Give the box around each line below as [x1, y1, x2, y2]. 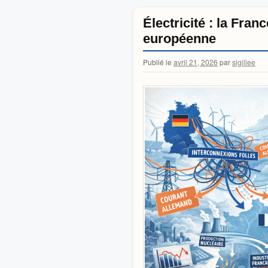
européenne [143, 31, 220, 47]
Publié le [143, 57, 172, 68]
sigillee [232, 57, 255, 68]
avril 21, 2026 [173, 57, 218, 68]
